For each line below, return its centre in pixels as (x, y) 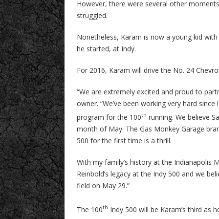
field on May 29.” (103, 186)
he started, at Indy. (107, 48)
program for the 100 (109, 117)
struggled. (93, 15)
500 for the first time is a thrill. (124, 141)
